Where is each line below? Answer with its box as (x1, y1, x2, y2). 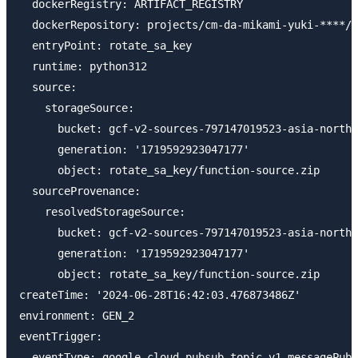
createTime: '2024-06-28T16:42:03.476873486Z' (19, 288, 300, 301)
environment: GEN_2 (19, 308, 134, 322)
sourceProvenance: (19, 184, 141, 197)
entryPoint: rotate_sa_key (19, 38, 192, 52)
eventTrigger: (19, 329, 102, 343)
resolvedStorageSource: (19, 205, 185, 218)
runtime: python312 (19, 59, 147, 73)
